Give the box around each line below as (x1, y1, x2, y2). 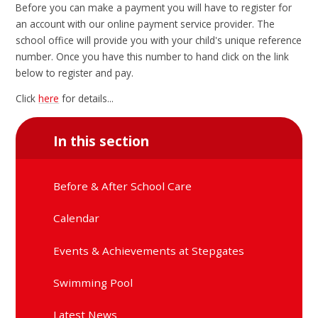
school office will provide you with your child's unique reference (16, 33, 302, 47)
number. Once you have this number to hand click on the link (16, 49, 290, 63)
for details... (59, 92, 114, 106)
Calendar (53, 211, 100, 226)
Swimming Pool (53, 275, 133, 290)
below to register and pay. (16, 65, 134, 79)
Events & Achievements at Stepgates (53, 243, 245, 258)
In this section (53, 131, 150, 150)
